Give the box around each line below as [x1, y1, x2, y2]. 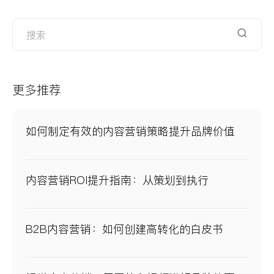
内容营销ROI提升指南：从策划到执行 [26, 172, 209, 188]
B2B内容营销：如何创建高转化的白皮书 [26, 221, 223, 237]
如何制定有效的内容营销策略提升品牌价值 [26, 124, 235, 139]
